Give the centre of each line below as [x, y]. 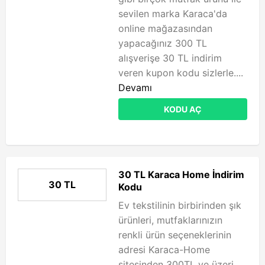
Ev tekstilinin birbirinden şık [180, 205]
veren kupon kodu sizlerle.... [181, 73]
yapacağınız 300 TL [163, 43]
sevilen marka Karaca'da [174, 14]
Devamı [135, 88]
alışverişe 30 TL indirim [170, 58]
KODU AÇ [183, 109]
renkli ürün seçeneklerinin [175, 235]
